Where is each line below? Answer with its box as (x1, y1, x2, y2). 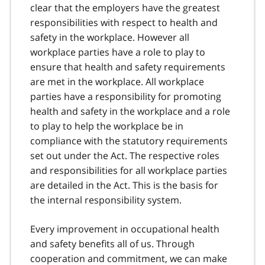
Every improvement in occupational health (30, 222, 219, 236)
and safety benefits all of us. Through (30, 237, 195, 251)
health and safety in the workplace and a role (30, 105, 230, 118)
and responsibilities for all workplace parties (30, 164, 227, 177)
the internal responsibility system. (30, 193, 182, 207)
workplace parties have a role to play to (30, 46, 205, 59)
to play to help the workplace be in (30, 119, 183, 133)
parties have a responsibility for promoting (30, 90, 221, 104)
